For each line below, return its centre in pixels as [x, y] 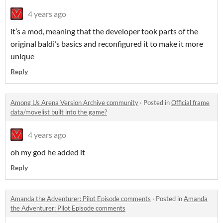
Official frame [190, 103]
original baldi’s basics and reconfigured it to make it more [107, 44]
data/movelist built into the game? [59, 112]
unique [22, 56]
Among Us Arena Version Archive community [74, 103]
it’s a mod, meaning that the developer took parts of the [104, 31]
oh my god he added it [48, 152]
